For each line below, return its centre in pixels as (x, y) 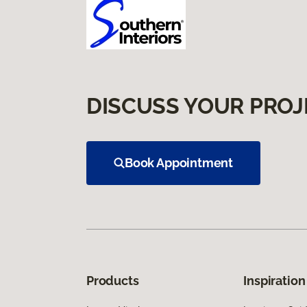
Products (113, 280)
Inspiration (274, 280)
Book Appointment (179, 162)
